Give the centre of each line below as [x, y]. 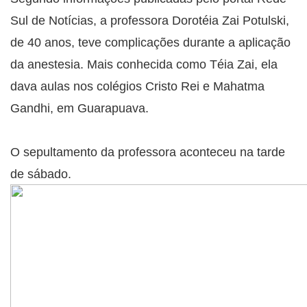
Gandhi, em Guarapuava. [79, 108]
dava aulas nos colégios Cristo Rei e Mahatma [137, 86]
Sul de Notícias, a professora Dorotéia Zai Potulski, [150, 20]
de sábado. [41, 174]
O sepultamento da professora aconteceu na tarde [148, 152]
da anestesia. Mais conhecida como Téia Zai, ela [144, 64]
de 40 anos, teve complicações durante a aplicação [150, 42]
